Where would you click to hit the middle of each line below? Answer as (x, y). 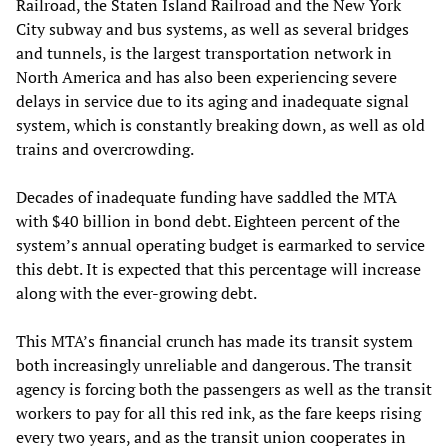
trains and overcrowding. (105, 148)
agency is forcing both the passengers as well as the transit (224, 388)
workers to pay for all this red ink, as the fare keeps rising (218, 412)
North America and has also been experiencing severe (206, 76)
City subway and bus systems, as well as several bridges (212, 28)
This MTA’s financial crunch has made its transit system (214, 340)
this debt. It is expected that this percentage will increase (218, 268)
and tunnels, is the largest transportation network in (204, 52)
